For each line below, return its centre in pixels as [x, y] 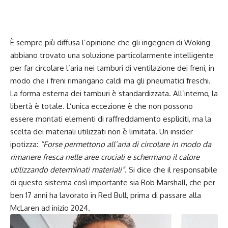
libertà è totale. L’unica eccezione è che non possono [102, 106]
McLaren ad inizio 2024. [51, 208]
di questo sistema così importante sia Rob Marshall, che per [113, 182]
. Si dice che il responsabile [171, 169]
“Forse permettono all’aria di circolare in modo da [126, 144]
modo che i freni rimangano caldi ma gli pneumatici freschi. [110, 80]
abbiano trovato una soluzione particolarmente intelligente [112, 55]
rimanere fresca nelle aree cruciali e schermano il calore [105, 157]
